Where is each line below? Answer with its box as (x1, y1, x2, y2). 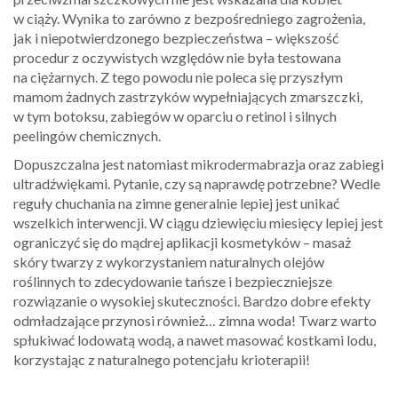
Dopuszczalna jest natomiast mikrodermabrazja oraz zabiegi (13, 155, 384, 172)
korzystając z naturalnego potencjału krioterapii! (13, 350, 310, 368)
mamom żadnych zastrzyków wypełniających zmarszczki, (13, 87, 362, 105)
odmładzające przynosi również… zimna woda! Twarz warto (13, 311, 377, 329)
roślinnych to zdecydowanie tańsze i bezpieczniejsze (13, 272, 332, 290)
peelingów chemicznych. (13, 126, 161, 144)
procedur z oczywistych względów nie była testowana (13, 48, 341, 66)
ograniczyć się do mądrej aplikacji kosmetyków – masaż (13, 233, 351, 251)
